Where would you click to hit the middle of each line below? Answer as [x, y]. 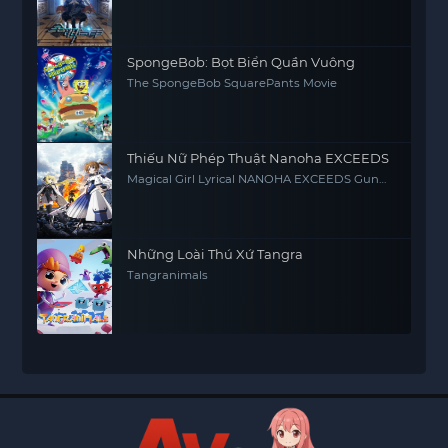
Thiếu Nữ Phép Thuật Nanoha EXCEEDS [258, 158]
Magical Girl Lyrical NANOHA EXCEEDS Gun [253, 179]
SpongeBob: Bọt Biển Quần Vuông [241, 62]
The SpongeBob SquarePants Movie [232, 83]
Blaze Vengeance [177, 192]
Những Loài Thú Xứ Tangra [215, 254]
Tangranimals [168, 275]
